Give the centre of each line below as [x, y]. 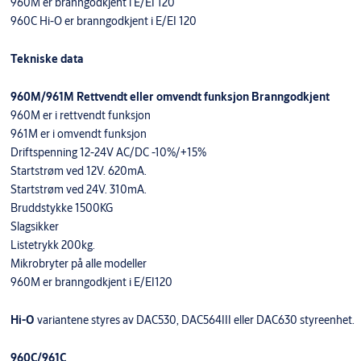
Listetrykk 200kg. [52, 245]
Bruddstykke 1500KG [61, 208]
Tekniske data [47, 59]
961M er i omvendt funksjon [78, 134]
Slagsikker [34, 227]
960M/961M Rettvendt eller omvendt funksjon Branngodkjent [170, 97]
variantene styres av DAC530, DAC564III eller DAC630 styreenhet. [194, 320]
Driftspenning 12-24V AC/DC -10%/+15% [108, 153]
